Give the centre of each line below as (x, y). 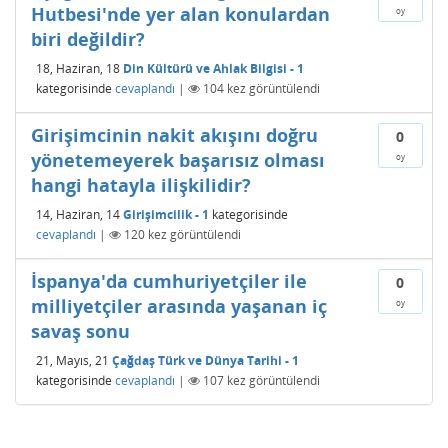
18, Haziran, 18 (78, 68)
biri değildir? (88, 39)
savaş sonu (80, 331)
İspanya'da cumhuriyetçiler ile (169, 281)
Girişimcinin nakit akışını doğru (174, 135)
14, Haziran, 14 (78, 214)
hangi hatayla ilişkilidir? (141, 185)
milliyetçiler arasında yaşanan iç (179, 306)
